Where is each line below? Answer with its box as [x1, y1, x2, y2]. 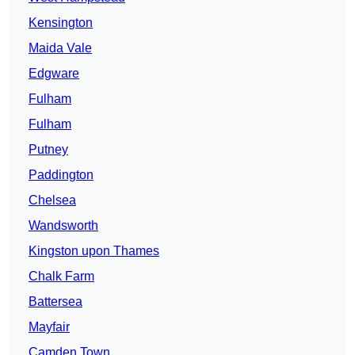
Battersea [29, 295, 82, 309]
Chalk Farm [29, 269, 94, 284]
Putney [29, 143, 68, 157]
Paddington [29, 168, 94, 182]
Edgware [29, 67, 79, 81]
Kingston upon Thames [29, 244, 159, 258]
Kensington [29, 16, 93, 30]
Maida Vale [29, 41, 92, 55]
